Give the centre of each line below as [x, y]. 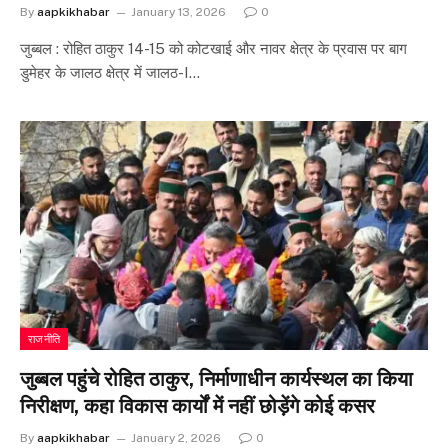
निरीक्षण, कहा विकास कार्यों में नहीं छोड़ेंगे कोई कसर [197, 406]
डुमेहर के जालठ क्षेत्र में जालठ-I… [110, 72]
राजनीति [44, 339]
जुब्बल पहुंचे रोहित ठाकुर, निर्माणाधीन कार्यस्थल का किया [216, 379]
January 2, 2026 [176, 438]
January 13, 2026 [178, 11]
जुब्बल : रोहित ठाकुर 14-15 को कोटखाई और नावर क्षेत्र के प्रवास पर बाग [213, 48]
